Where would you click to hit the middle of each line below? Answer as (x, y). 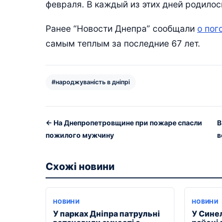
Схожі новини (80, 166)
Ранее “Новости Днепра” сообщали (121, 28)
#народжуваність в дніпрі (91, 82)
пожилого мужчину (80, 135)
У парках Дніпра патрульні (107, 213)
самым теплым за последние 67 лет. (123, 43)
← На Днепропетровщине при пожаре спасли (124, 122)
